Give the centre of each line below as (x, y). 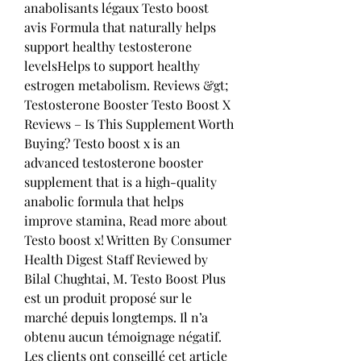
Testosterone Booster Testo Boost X (127, 104)
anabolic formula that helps (104, 201)
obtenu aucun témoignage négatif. (123, 336)
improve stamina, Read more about (126, 220)
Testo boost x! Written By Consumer (128, 239)
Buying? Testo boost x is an (102, 143)
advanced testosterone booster (114, 162)
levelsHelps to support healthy (112, 65)
